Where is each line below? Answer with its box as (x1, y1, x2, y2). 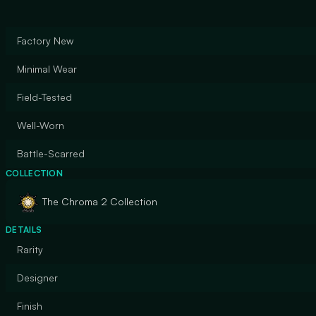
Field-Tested (17, 91, 72, 103)
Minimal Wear (17, 63, 77, 75)
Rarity (17, 243, 43, 255)
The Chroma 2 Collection (42, 195, 157, 207)
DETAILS (6, 224, 42, 235)
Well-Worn (17, 119, 64, 131)
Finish (17, 300, 42, 312)
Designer (17, 272, 58, 284)
